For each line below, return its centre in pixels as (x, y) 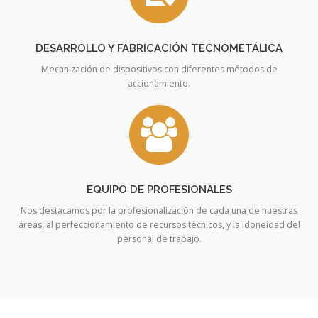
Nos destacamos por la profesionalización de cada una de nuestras (159, 211)
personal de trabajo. (159, 239)
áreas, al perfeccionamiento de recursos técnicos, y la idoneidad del (159, 225)
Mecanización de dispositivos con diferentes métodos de (159, 69)
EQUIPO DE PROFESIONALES (159, 190)
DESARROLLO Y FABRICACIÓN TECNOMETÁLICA (159, 48)
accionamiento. (159, 83)
